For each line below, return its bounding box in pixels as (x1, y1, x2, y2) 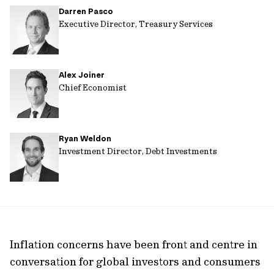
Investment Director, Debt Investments (59, 146, 217, 157)
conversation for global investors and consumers (10, 254, 261, 268)
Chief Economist (59, 82, 127, 93)
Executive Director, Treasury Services (59, 18, 213, 29)
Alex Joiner (59, 70, 105, 80)
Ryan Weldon (59, 133, 111, 144)
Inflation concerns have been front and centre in (10, 237, 257, 251)
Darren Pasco (59, 6, 113, 17)
